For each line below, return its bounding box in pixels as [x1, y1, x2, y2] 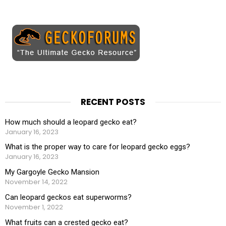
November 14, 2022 [5, 177, 68, 187]
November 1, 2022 [5, 202, 63, 212]
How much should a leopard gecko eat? [5, 117, 137, 127]
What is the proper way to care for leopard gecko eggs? [5, 142, 190, 152]
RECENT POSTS [81, 95, 145, 108]
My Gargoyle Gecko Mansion [5, 167, 99, 177]
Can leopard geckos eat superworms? [5, 193, 132, 202]
